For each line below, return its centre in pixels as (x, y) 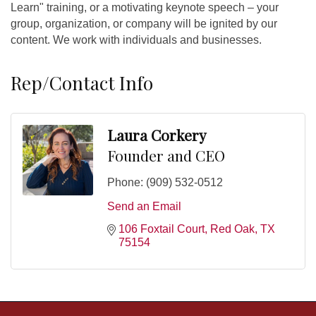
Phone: (125, 183)
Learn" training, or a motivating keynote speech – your (145, 8)
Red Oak (232, 229)
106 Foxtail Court (162, 229)
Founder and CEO (166, 156)
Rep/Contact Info (82, 83)
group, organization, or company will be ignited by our (144, 24)
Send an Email (144, 207)
